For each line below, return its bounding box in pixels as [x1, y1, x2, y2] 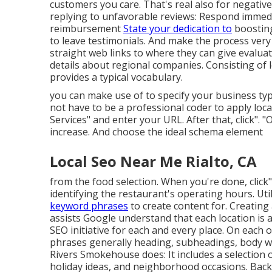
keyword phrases [50, 199, 128, 213]
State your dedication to [123, 22, 232, 36]
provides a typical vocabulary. [50, 70, 183, 84]
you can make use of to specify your [50, 89, 213, 103]
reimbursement [50, 22, 123, 36]
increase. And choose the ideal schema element [50, 125, 263, 139]
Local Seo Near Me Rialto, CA [50, 151, 257, 172]
